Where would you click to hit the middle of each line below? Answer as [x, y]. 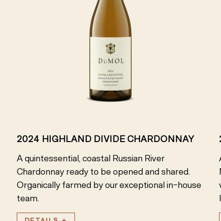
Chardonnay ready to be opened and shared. [103, 172]
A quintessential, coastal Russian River [90, 159]
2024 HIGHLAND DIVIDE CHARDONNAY [105, 139]
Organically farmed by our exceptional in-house [109, 185]
